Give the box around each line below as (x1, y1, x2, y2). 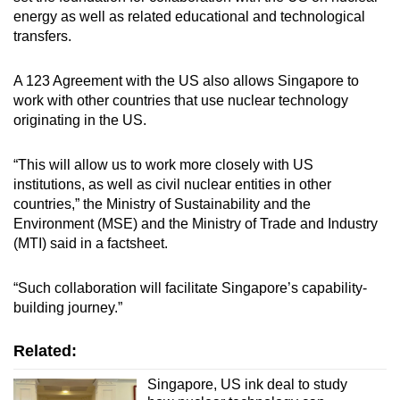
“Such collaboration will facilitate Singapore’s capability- (13, 279, 367, 296)
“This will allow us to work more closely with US (13, 156, 313, 172)
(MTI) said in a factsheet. (13, 235, 168, 251)
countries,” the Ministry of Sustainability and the (13, 196, 311, 212)
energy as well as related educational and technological (13, 8, 365, 24)
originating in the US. (13, 112, 150, 128)
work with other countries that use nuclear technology (13, 92, 348, 108)
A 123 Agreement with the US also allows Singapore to (13, 72, 359, 88)
